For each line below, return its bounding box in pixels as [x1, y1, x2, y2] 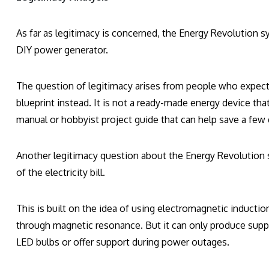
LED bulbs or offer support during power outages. [16, 236, 229, 249]
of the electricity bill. [16, 166, 105, 179]
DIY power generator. [16, 44, 108, 56]
